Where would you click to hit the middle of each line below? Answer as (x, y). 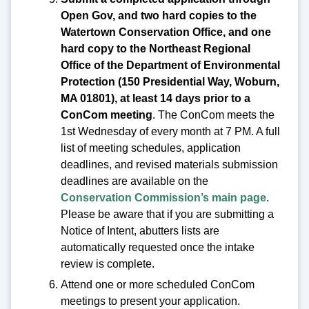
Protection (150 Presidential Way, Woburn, (170, 82)
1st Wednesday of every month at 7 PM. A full (170, 132)
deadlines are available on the (134, 181)
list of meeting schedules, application (151, 148)
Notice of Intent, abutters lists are (140, 231)
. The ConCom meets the (213, 115)
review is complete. (108, 264)
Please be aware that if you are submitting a (167, 215)
